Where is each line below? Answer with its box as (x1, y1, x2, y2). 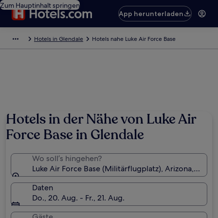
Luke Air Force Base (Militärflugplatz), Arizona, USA (32, 163, 211, 174)
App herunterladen (119, 9, 184, 18)
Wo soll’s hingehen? (32, 153, 102, 163)
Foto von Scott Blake (154, 51, 216, 60)
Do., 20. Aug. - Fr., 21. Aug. (32, 193, 125, 203)
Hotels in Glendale (34, 35, 83, 43)
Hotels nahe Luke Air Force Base (92, 35, 176, 43)
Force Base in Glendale (6, 126, 144, 144)
